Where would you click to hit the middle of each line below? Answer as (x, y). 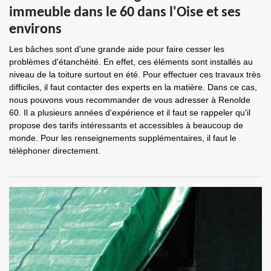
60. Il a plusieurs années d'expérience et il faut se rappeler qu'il (130, 113)
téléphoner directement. (55, 151)
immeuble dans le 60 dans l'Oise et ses (125, 13)
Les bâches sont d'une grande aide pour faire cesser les (117, 49)
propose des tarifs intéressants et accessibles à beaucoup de (126, 125)
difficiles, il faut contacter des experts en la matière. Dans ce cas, (133, 87)
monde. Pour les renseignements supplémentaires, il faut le (123, 138)
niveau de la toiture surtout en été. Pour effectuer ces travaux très (135, 74)
